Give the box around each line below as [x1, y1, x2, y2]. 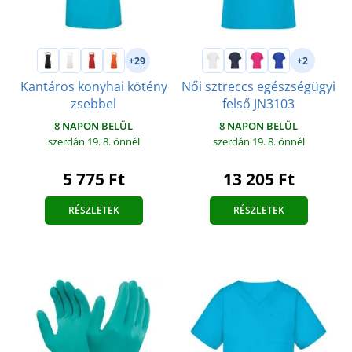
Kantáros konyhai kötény [20, 78, 167, 96]
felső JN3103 [222, 95, 295, 113]
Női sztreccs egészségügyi [181, 78, 335, 96]
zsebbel [71, 95, 116, 113]
